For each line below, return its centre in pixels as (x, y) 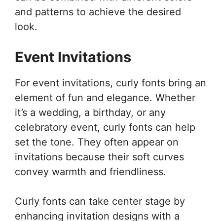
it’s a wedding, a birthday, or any (90, 112)
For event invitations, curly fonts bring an (110, 83)
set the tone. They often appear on (97, 142)
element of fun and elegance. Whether (105, 97)
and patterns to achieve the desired (98, 12)
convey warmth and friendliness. (91, 171)
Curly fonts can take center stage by (100, 201)
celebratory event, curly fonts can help (105, 127)
